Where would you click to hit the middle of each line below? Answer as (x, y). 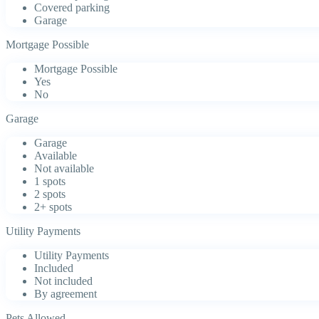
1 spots (50, 182)
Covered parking (72, 8)
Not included (63, 281)
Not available (64, 169)
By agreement (66, 294)
